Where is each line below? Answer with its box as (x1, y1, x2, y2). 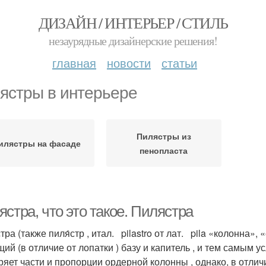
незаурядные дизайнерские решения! (49, 33, 217, 49)
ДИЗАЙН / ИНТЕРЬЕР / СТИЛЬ (38, 12, 228, 33)
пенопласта (140, 144, 188, 156)
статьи (161, 54, 197, 71)
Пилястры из (136, 130, 191, 142)
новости (107, 54, 151, 71)
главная (52, 54, 96, 71)
